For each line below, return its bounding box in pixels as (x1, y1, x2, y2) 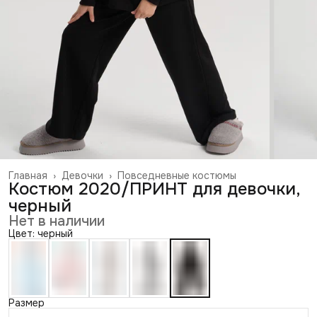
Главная (8, 168, 47, 182)
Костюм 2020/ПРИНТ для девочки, (8, 178, 300, 200)
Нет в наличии (8, 212, 105, 230)
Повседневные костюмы (117, 168, 236, 182)
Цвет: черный (8, 226, 73, 240)
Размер (8, 296, 45, 309)
